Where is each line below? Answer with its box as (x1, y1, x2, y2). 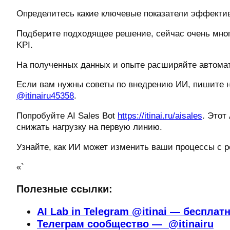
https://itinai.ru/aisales (118, 111, 202, 121)
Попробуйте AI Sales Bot (16, 111, 118, 121)
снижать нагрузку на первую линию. (16, 122, 162, 132)
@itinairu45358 (16, 91, 74, 101)
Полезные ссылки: (16, 183, 112, 195)
